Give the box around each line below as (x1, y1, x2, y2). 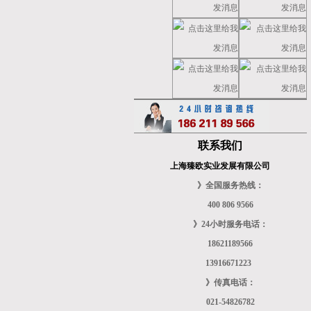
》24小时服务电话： (192, 219, 268, 229)
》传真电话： (205, 278, 255, 287)
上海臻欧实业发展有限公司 (170, 161, 270, 171)
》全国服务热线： (196, 180, 264, 190)
